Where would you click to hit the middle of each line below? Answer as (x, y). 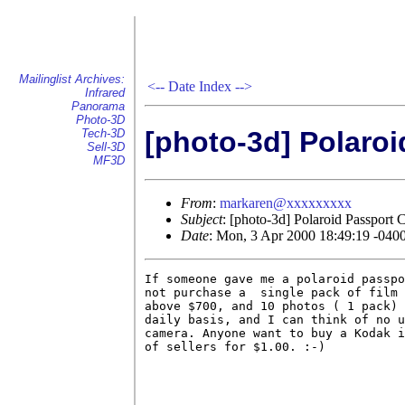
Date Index (200, 86)
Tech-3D (103, 133)
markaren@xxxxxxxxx (286, 202)
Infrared (105, 93)
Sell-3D (106, 147)
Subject (202, 219)
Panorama (98, 106)
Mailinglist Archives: (72, 79)
